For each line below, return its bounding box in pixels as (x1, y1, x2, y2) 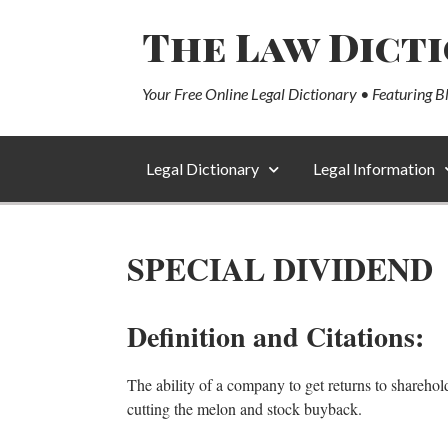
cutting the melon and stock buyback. (127, 398, 362, 419)
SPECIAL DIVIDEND (127, 245, 433, 292)
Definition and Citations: (127, 316, 424, 357)
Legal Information (313, 159, 435, 178)
